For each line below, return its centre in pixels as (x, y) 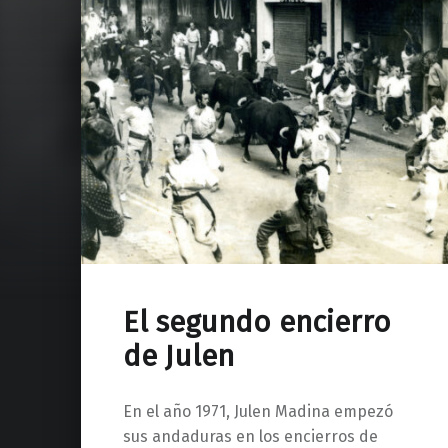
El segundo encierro (256, 322)
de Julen (178, 356)
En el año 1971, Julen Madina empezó (257, 412)
